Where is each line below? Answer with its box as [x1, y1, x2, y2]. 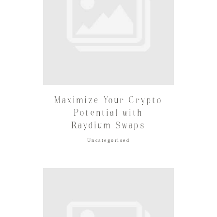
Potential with [74, 109, 143, 118]
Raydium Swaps [71, 122, 146, 130]
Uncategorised [87, 138, 130, 143]
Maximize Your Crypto [54, 97, 163, 105]
